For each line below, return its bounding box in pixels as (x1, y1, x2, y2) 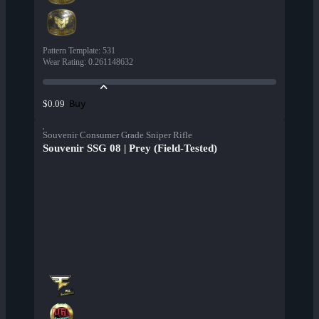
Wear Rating (43, 57, 84, 68)
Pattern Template (43, 46, 98, 56)
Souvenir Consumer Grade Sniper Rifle (43, 130, 192, 141)
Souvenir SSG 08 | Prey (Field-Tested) (43, 142, 217, 155)
